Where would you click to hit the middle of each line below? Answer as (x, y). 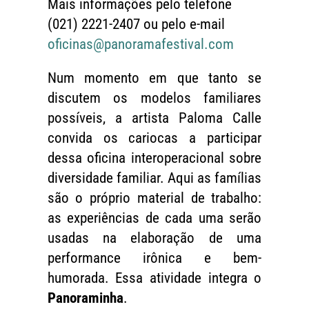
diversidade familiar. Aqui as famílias (154, 178)
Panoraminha (85, 298)
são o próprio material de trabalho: (154, 198)
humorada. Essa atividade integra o (154, 278)
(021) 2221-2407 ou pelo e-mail (136, 24)
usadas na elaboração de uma (154, 238)
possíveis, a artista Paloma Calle (154, 118)
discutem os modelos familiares (154, 98)
